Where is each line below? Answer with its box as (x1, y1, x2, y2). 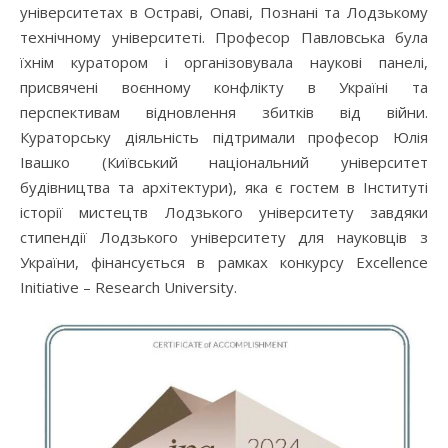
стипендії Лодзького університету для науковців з (20, 227, 428, 248)
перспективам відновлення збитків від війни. (20, 102, 428, 123)
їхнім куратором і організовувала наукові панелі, (20, 52, 428, 73)
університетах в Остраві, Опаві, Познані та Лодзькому (20, 2, 428, 23)
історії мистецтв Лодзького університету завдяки (20, 202, 428, 223)
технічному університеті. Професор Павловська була (20, 27, 428, 48)
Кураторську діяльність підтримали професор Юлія (20, 127, 428, 148)
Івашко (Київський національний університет (20, 152, 428, 173)
